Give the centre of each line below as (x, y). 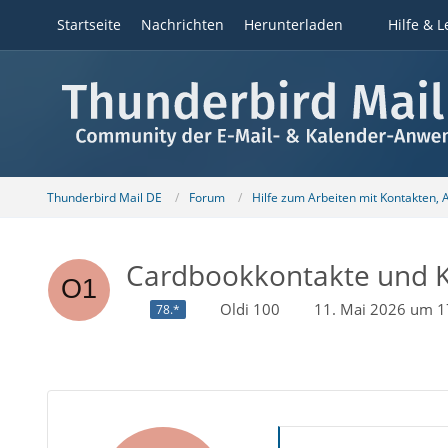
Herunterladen (293, 24)
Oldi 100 (249, 309)
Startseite (88, 24)
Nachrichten (182, 24)
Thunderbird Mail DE (104, 197)
